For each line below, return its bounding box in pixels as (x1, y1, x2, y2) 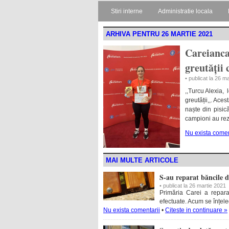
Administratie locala (158, 8, 213, 15)
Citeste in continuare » (165, 207, 227, 214)
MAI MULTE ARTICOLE (106, 156, 178, 164)
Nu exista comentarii (103, 207, 160, 214)
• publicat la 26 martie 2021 (159, 182, 226, 189)
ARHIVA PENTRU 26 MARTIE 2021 (106, 30, 213, 38)
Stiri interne (111, 8, 143, 15)
